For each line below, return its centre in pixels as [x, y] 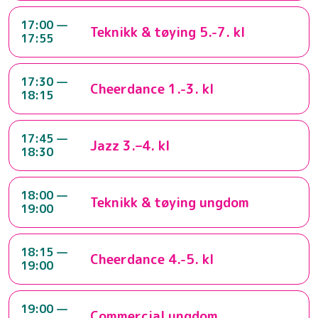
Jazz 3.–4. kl [130, 146]
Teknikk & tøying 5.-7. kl [167, 32]
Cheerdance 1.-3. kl [152, 89]
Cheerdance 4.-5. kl [152, 259]
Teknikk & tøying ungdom [169, 202]
